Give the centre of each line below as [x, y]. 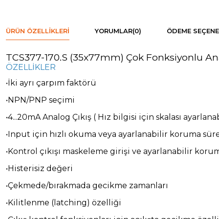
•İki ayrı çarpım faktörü [51, 83]
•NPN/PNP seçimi [40, 100]
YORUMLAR [114, 31]
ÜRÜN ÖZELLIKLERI [38, 31]
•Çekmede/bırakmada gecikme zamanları [87, 185]
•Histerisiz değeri [39, 168]
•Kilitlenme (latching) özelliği [64, 202]
